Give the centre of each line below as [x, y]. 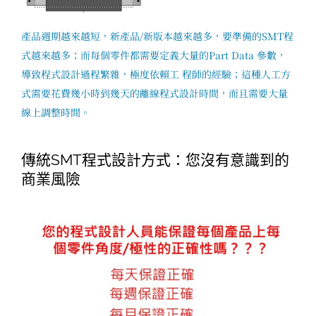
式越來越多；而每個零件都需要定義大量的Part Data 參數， [154, 55]
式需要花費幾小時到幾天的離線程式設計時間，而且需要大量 [154, 93]
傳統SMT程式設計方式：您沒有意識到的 [155, 159]
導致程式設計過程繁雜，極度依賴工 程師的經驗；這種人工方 [156, 74]
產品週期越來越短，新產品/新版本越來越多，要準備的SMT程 [157, 36]
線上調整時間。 [56, 112]
